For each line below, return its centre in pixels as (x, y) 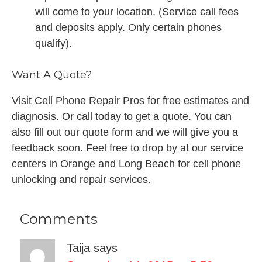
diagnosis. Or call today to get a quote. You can (122, 116)
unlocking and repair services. (81, 180)
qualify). (54, 43)
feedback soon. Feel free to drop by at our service (127, 148)
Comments (58, 219)
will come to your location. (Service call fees (137, 12)
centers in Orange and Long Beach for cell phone (126, 164)
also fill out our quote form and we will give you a (125, 132)
